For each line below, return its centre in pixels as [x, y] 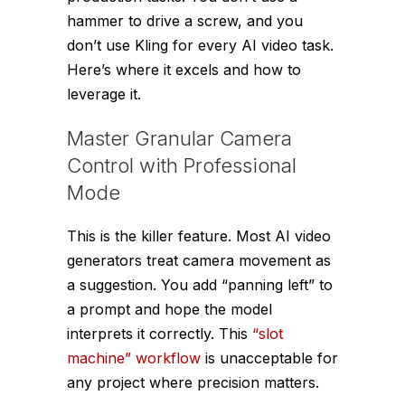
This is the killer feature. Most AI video [199, 235]
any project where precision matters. [193, 382]
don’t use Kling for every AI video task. [200, 45]
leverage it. [104, 94]
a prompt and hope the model [170, 309]
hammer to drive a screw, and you [185, 20]
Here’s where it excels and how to [184, 69]
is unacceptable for [269, 358]
